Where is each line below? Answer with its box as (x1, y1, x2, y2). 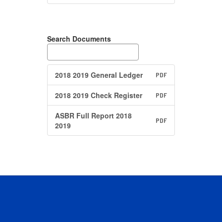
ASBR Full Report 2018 (55, 111, 132, 120)
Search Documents (47, 34, 111, 44)
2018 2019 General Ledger (55, 70, 143, 80)
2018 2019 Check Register (55, 90, 142, 100)
